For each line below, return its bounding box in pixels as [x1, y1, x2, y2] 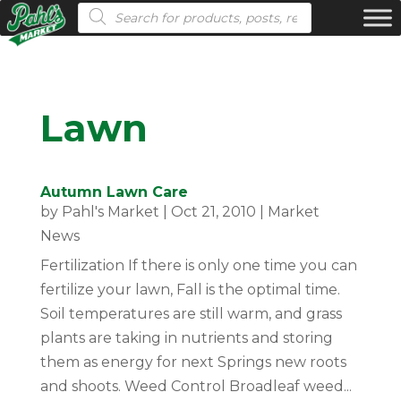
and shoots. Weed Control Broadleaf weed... [39, 378, 352, 395]
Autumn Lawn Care [39, 183, 188, 200]
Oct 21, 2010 [170, 203, 256, 220]
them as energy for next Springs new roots [39, 354, 346, 371]
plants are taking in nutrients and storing [39, 329, 333, 346]
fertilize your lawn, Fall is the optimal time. [39, 281, 344, 298]
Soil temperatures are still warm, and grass [39, 305, 342, 322]
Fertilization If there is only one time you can [39, 257, 357, 274]
